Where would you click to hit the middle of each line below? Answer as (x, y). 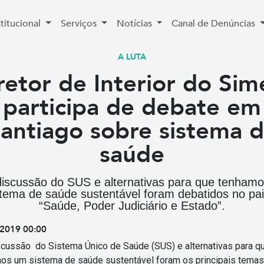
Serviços (80, 24)
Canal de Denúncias (215, 24)
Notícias (135, 24)
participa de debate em (132, 108)
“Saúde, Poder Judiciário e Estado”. (132, 206)
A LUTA (132, 57)
